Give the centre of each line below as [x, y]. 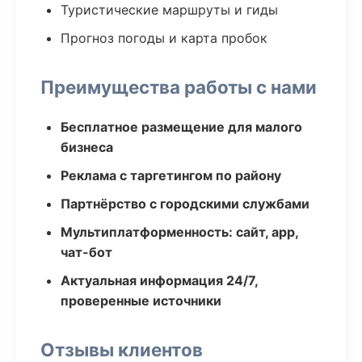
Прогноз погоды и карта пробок [164, 38]
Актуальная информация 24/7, [159, 280]
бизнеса [87, 147]
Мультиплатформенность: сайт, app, [179, 232]
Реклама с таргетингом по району [171, 175]
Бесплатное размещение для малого [181, 127]
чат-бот [86, 252]
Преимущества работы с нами [179, 87]
